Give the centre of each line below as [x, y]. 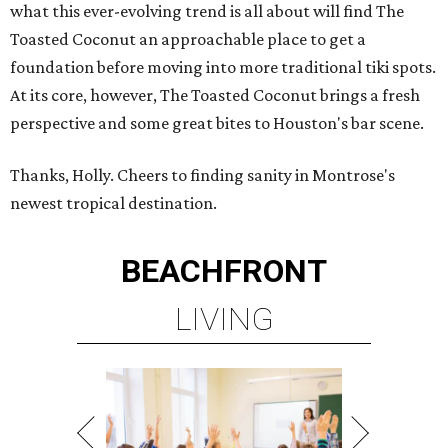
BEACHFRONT [224, 271]
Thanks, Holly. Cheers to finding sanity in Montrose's [202, 175]
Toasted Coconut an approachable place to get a [188, 39]
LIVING [224, 319]
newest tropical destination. [113, 203]
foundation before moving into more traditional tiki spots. [223, 67]
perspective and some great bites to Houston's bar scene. [217, 123]
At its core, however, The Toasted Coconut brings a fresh [215, 95]
